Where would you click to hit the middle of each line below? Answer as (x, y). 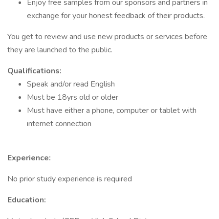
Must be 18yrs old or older (73, 97)
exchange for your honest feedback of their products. (116, 16)
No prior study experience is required (70, 179)
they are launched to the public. (60, 50)
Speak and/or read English (71, 84)
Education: (27, 200)
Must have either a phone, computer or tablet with (112, 110)
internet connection (59, 124)
